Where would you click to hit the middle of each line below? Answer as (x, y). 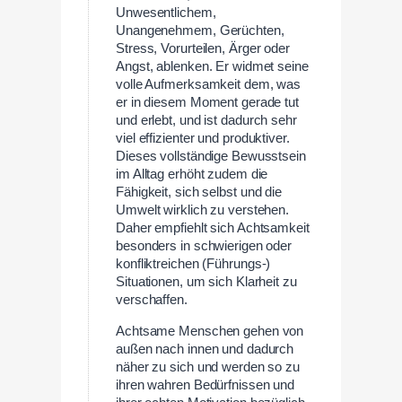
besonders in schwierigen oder (204, 246)
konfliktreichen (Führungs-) (193, 264)
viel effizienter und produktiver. (203, 139)
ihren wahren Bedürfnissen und (205, 385)
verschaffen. (152, 300)
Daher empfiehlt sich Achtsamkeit (213, 228)
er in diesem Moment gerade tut (207, 103)
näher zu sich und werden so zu (208, 367)
